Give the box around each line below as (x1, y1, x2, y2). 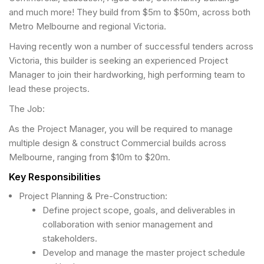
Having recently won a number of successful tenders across (9, 41, 253, 52)
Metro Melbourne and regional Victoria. (9, 21, 166, 32)
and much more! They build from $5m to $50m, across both (9, 6, 250, 18)
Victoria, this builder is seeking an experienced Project (9, 55, 228, 66)
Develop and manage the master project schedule (42, 247, 245, 258)
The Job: (9, 103, 45, 114)
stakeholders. (42, 233, 97, 244)
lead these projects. (9, 83, 90, 94)
